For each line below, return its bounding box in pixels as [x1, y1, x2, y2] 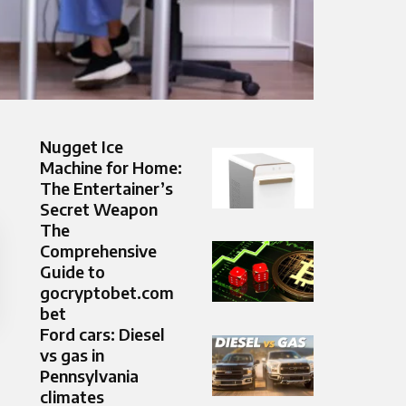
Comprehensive [40, 240, 157, 262]
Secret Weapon [40, 198, 158, 220]
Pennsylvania [40, 365, 139, 387]
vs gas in [40, 344, 104, 366]
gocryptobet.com [40, 282, 174, 304]
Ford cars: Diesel [40, 324, 165, 345]
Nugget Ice [40, 136, 123, 158]
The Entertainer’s [40, 178, 173, 199]
